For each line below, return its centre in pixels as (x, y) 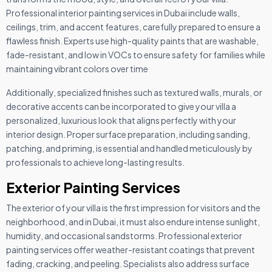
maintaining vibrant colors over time (77, 68)
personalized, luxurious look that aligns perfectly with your (121, 120)
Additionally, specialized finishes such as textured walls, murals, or (134, 92)
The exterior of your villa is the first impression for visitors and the (133, 207)
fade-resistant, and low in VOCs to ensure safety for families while (136, 54)
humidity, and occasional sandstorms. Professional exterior (124, 235)
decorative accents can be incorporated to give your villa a (121, 106)
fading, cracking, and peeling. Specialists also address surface (128, 263)
